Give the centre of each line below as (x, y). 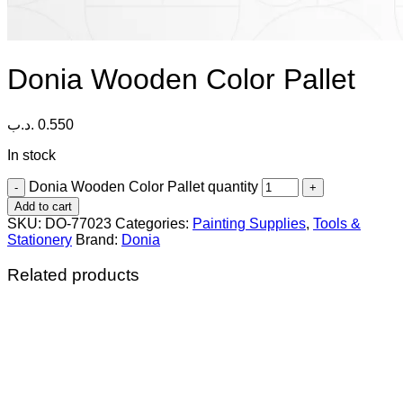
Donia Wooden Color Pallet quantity (143, 186)
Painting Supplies (249, 223)
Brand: (99, 239)
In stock (31, 155)
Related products (73, 274)
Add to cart (43, 206)
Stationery (40, 239)
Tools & (337, 223)
